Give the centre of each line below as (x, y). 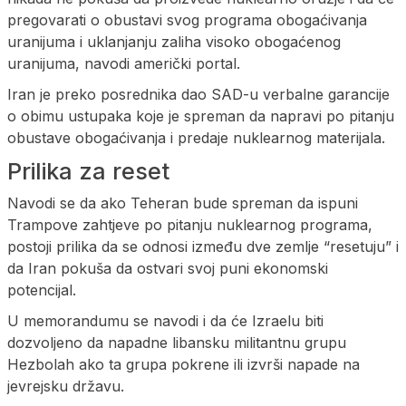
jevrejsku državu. (66, 387)
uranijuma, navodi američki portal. (124, 64)
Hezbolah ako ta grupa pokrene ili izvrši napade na (184, 365)
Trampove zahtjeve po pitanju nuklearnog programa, (190, 225)
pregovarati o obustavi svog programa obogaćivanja (187, 20)
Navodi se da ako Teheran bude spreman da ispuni (183, 203)
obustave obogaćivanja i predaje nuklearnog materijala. (196, 138)
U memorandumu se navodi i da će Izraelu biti (165, 321)
